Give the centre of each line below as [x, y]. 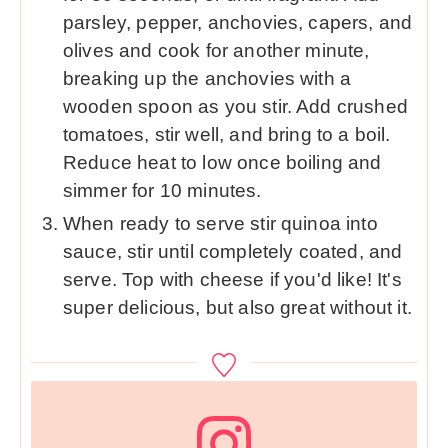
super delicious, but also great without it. [237, 308]
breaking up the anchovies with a [207, 79]
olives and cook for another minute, [216, 51]
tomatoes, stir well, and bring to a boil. [227, 135]
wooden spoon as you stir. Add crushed [235, 107]
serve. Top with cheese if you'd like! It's [232, 280]
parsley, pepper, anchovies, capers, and [238, 23]
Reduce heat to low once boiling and [222, 163]
